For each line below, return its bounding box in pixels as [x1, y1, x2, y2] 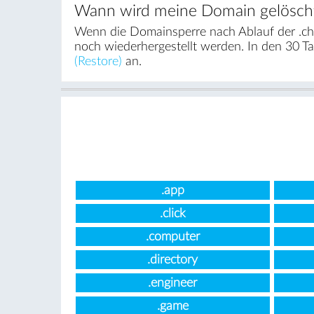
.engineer [148, 277, 198, 289]
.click [159, 207, 186, 220]
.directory [147, 254, 198, 266]
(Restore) [74, 55, 122, 68]
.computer [145, 231, 200, 243]
